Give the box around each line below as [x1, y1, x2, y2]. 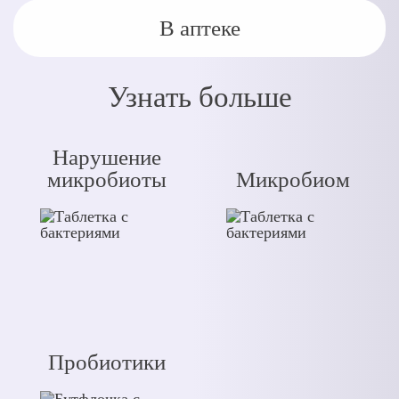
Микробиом [235, 167, 350, 191]
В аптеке [159, 16, 240, 40]
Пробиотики [47, 350, 166, 374]
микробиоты [46, 167, 167, 191]
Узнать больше [107, 81, 292, 113]
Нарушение [52, 145, 161, 169]
